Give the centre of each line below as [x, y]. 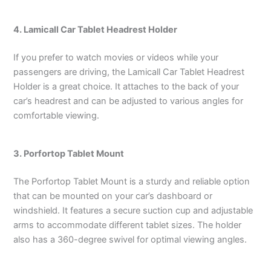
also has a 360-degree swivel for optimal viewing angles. [130, 239]
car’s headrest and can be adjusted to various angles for [129, 101]
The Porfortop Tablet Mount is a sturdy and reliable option [132, 181]
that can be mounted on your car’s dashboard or [113, 196]
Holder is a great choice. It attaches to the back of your [126, 86]
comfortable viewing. [57, 115]
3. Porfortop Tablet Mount [69, 153]
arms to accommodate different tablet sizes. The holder [128, 225]
